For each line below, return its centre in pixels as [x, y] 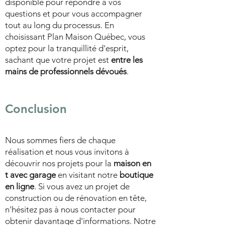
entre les [127, 60]
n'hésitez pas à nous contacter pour [70, 209]
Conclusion [36, 109]
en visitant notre [88, 175]
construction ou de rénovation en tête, [76, 198]
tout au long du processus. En [60, 25]
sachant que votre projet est [58, 60]
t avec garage [30, 175]
